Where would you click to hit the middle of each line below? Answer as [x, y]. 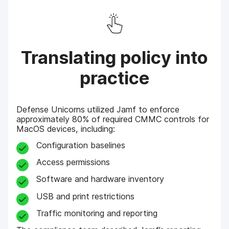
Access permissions [73, 162]
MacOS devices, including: [66, 129]
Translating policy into [114, 58]
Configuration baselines [81, 145]
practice [114, 78]
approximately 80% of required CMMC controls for [113, 119]
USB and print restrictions [85, 196]
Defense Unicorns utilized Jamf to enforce [98, 110]
